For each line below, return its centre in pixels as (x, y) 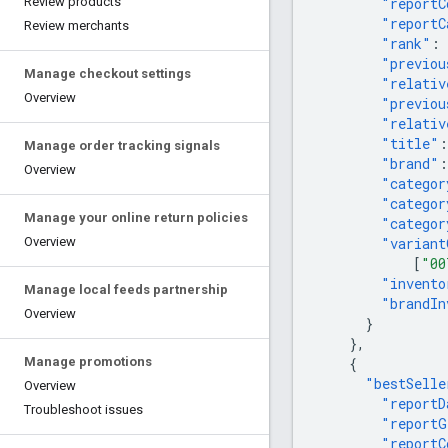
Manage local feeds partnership (126, 289)
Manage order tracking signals (122, 145)
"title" (410, 143)
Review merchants (76, 25)
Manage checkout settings (107, 73)
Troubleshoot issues (83, 409)
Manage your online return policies (136, 217)
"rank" (406, 43)
